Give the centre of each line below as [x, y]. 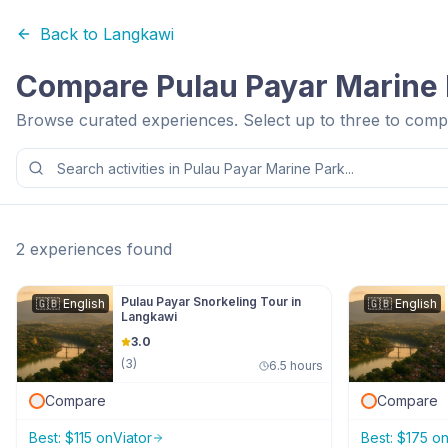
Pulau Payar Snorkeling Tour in [211, 301]
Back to [71, 34]
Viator [132, 437]
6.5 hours [296, 365]
